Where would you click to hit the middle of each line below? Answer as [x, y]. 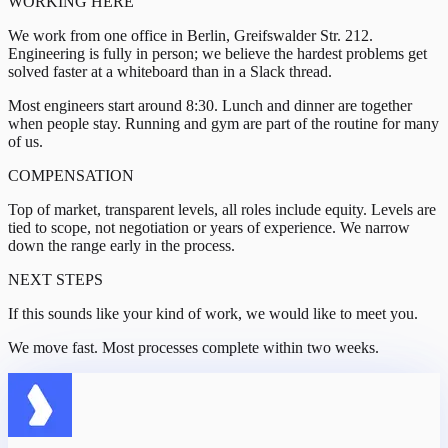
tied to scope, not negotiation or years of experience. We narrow [209, 228]
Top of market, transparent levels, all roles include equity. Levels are [222, 210]
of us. [25, 142]
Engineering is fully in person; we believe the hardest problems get [217, 54]
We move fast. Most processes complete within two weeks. [193, 348]
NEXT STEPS [55, 280]
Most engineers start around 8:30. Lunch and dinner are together [210, 106]
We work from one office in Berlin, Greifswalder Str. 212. [190, 36]
